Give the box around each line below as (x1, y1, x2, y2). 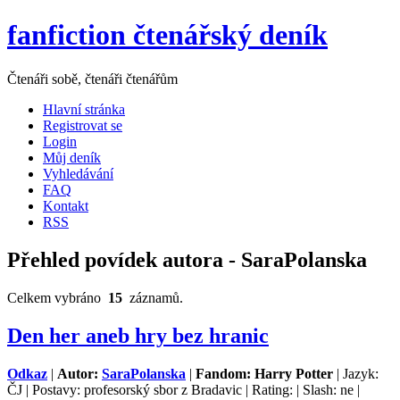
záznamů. (122, 289, 183, 305)
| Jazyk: (333, 365, 379, 381)
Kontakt (43, 197, 88, 213)
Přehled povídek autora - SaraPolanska (7, 247, 367, 271)
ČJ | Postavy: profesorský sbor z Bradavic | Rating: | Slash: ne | (7, 381, 360, 397)
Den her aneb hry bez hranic (7, 323, 269, 347)
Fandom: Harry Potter (196, 365, 333, 381)
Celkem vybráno (7, 289, 108, 305)
